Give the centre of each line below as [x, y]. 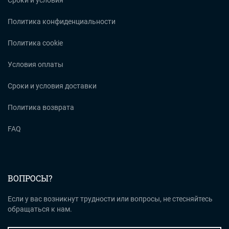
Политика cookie [35, 43]
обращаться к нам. [40, 209]
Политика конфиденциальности [62, 22]
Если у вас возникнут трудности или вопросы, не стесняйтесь [110, 199]
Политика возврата [41, 108]
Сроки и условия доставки [52, 86]
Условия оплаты [36, 65]
